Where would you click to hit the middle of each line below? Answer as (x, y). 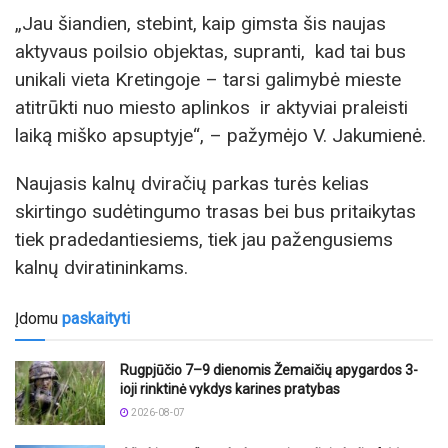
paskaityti (96, 318)
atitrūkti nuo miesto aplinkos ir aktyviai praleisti (211, 108)
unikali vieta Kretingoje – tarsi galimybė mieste (208, 80)
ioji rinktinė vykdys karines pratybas (230, 388)
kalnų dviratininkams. (101, 267)
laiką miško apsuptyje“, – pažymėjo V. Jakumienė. (220, 136)
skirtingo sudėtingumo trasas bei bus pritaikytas (215, 211)
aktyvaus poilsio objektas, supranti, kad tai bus (210, 52)
